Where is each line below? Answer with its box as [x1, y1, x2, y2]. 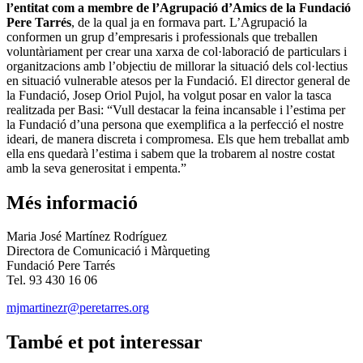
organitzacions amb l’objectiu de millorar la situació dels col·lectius [6, 58, 348, 73]
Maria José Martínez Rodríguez [6, 229, 167, 244]
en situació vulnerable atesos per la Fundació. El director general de [6, 73, 350, 88]
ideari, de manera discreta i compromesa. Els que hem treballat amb [6, 131, 349, 146]
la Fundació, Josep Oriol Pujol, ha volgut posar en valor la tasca [6, 88, 331, 102]
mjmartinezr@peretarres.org [6, 301, 149, 315]
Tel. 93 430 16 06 [6, 273, 97, 288]
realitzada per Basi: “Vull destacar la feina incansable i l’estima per [6, 102, 345, 117]
